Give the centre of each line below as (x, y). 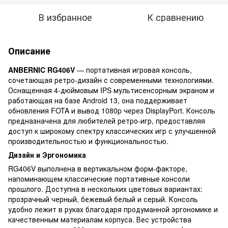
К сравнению (175, 17)
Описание (29, 51)
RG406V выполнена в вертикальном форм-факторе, (98, 168)
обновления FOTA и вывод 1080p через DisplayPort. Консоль (112, 110)
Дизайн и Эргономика (47, 154)
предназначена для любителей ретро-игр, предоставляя (107, 120)
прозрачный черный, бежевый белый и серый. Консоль (103, 199)
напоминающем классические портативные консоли (99, 178)
